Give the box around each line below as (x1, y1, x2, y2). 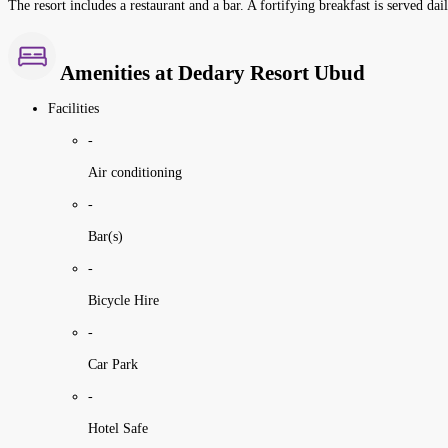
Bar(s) (88, 228, 123, 244)
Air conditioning (88, 164, 182, 180)
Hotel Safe (88, 420, 148, 436)
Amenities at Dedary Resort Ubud (56, 61, 365, 86)
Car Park (88, 356, 138, 372)
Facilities (48, 100, 99, 116)
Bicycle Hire (88, 292, 159, 308)
